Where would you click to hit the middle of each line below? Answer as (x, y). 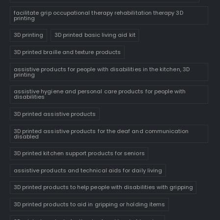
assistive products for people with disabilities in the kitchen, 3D (101, 69)
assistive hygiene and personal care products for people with (100, 92)
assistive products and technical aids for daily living (88, 170)
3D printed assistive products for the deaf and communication (101, 131)
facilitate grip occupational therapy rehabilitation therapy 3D (98, 13)
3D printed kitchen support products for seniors (79, 153)
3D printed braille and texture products (67, 52)
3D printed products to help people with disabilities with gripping (103, 187)
